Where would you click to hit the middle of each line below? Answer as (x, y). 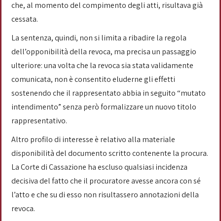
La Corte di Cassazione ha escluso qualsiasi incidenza (99, 167)
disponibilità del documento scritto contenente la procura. (110, 153)
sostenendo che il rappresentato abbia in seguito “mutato (109, 93)
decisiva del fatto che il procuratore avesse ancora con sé (106, 181)
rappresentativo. (40, 121)
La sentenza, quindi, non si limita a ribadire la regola (99, 38)
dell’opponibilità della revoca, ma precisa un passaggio (104, 52)
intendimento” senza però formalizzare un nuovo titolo (104, 107)
